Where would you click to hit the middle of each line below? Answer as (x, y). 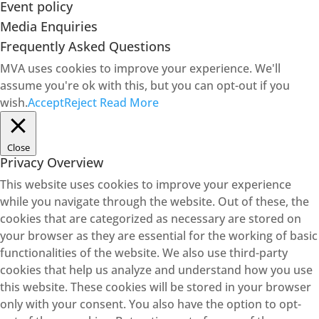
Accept (46, 103)
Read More (129, 103)
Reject (80, 103)
